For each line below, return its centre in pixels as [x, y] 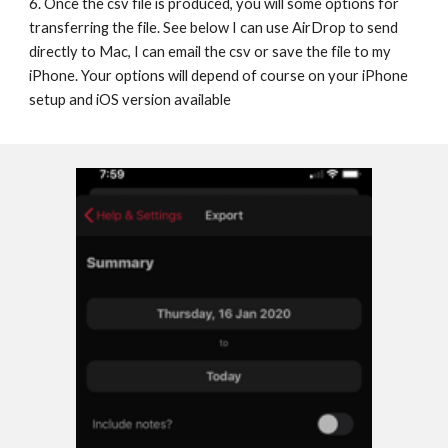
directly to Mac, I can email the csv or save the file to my [210, 51]
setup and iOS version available [130, 99]
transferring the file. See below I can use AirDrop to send [214, 27]
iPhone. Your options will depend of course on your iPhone [219, 75]
